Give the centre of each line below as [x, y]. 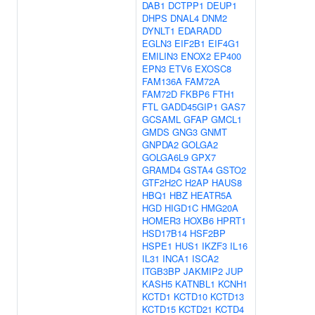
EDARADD [200, 31]
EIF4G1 [224, 43]
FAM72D [160, 94]
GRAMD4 [161, 170]
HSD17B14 [165, 233]
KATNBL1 [195, 284]
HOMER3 [161, 220]
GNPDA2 [160, 144]
